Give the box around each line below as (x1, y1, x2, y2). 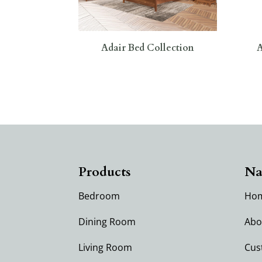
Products (78, 163, 132, 181)
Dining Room (78, 215, 136, 228)
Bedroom (78, 189, 120, 202)
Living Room (78, 240, 133, 254)
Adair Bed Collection (101, 42, 195, 55)
